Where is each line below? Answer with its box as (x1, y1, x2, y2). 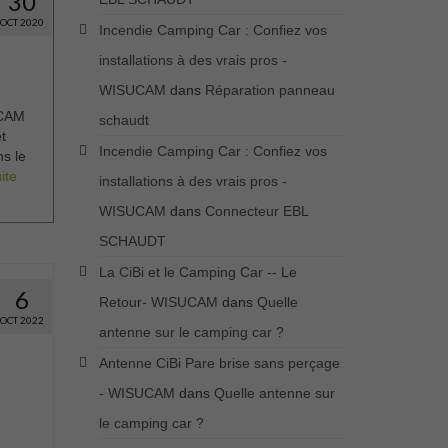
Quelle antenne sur (213, 385, 335, 402)
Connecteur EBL (204, 203, 308, 220)
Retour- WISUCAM (98, 294, 218, 311)
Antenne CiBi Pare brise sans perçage (98, 355, 340, 372)
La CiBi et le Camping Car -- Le (98, 264, 297, 281)
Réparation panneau (204, 82, 335, 99)
